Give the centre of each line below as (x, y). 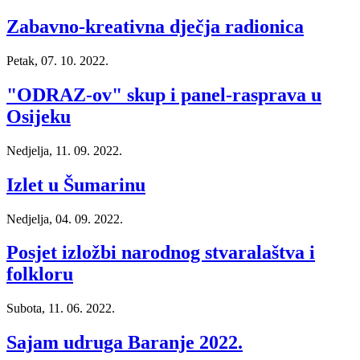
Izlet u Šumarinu (76, 184)
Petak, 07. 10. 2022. (57, 60)
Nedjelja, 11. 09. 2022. (64, 150)
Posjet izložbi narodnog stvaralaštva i (161, 253)
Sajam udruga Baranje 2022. (125, 343)
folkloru (40, 274)
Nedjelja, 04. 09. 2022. (65, 219)
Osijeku (39, 116)
